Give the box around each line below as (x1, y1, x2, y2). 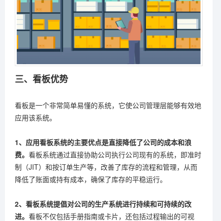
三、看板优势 (15, 73, 68, 86)
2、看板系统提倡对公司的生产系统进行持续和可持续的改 (15, 199, 191, 209)
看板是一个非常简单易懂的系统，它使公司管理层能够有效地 (15, 100, 201, 110)
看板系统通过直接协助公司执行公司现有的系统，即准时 (29, 149, 201, 160)
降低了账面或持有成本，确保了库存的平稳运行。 (15, 174, 167, 184)
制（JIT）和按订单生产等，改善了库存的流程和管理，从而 (15, 162, 197, 172)
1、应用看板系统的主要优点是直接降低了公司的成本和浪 (15, 137, 191, 147)
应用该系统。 (15, 112, 56, 123)
